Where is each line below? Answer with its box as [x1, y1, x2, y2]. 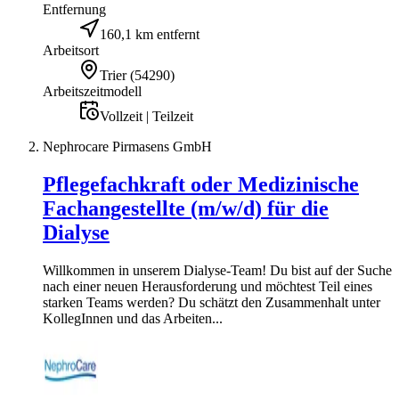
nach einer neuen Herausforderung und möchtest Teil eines [43, 278, 372, 294]
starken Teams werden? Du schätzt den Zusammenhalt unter [43, 294, 380, 310]
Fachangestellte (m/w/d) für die [43, 196, 329, 220]
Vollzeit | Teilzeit [100, 108, 193, 124]
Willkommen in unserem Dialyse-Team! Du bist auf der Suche [43, 262, 392, 278]
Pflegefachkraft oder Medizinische [43, 172, 359, 196]
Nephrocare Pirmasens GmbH [43, 138, 212, 154]
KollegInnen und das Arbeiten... [43, 310, 223, 326]
